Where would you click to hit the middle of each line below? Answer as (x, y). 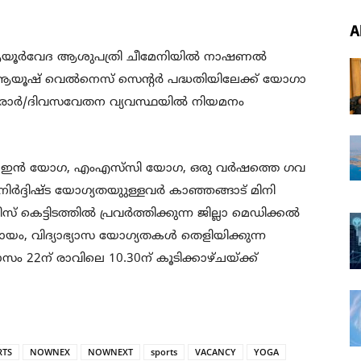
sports (164, 352)
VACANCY (216, 352)
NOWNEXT (110, 352)
